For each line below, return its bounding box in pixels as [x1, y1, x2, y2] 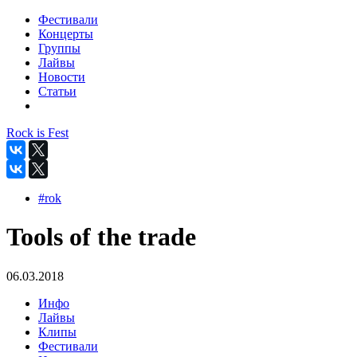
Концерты [38, 27, 93, 41]
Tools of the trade [6, 222, 196, 252]
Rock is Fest [6, 126, 69, 139]
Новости [38, 70, 85, 84]
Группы [38, 41, 80, 55]
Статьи [38, 84, 76, 98]
